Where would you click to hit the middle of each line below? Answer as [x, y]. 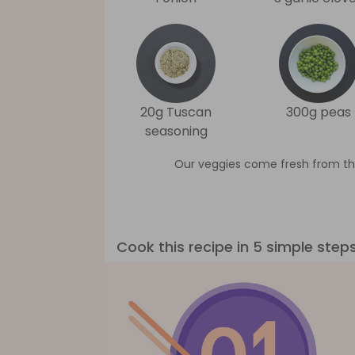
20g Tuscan [176, 112]
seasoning [176, 131]
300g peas [319, 112]
